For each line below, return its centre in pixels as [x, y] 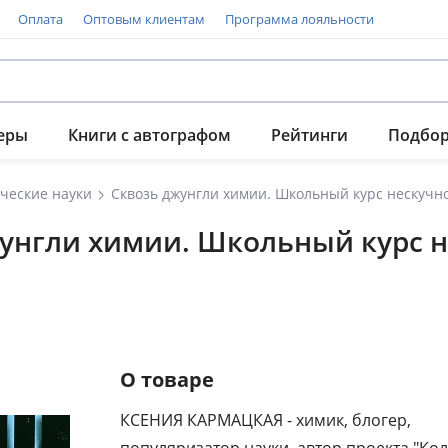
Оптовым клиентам [144, 19]
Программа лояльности [299, 19]
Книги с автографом [149, 135]
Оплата [40, 19]
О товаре [167, 379]
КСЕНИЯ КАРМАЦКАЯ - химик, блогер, [265, 420]
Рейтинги [309, 135]
